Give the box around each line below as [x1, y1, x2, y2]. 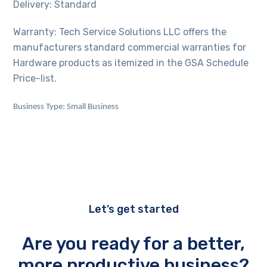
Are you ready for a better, [22, 233, 245, 255]
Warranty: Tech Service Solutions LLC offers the [13, 26, 227, 38]
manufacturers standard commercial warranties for [13, 42, 247, 54]
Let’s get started [88, 203, 179, 216]
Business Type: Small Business [13, 103, 119, 112]
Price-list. [13, 73, 57, 85]
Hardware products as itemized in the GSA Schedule [13, 57, 249, 69]
